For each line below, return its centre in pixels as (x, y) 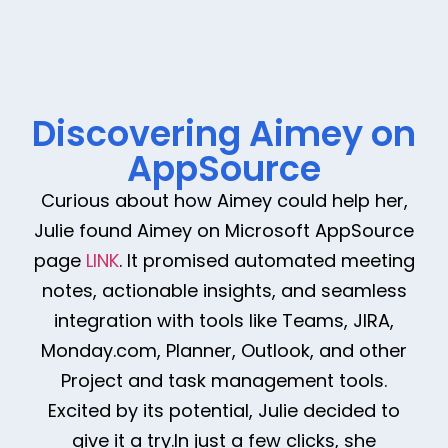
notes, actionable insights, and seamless (224, 290)
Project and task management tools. (224, 380)
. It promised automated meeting (266, 260)
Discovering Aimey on (224, 133)
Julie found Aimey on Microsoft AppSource (224, 230)
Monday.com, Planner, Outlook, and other (224, 350)
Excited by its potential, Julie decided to (224, 410)
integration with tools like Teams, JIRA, (224, 320)
